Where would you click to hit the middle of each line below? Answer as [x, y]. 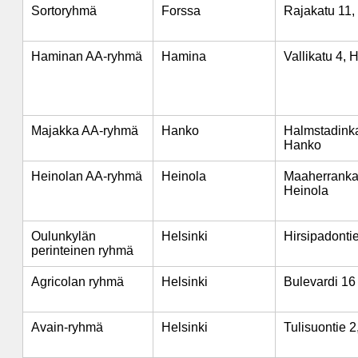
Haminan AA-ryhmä [87, 56]
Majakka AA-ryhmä [85, 131]
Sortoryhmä [64, 11]
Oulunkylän [64, 236]
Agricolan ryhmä [78, 282]
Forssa [181, 11]
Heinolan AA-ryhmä [87, 176]
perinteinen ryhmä [82, 251]
